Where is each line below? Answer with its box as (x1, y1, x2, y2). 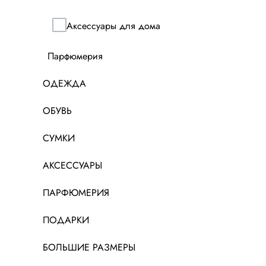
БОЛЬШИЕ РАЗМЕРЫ (43, 240, 135, 255)
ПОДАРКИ (43, 213, 89, 227)
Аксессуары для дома (66, 18, 160, 33)
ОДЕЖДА (43, 77, 86, 91)
